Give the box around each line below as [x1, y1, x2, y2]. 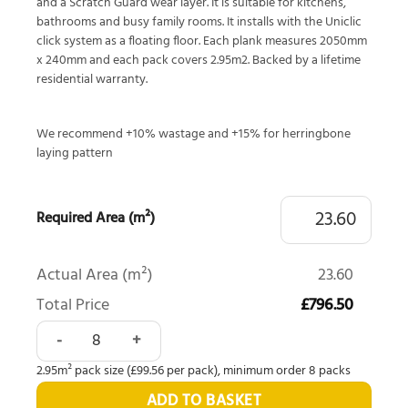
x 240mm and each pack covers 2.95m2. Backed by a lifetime [36, 51, 361, 71]
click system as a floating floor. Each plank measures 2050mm [36, 32, 367, 52]
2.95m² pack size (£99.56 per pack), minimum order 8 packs [36, 360, 351, 382]
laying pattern [36, 143, 113, 163]
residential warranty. [36, 70, 148, 90]
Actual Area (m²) [36, 262, 153, 290]
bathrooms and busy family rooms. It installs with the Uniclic [36, 13, 362, 33]
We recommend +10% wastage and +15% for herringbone [36, 124, 351, 144]
